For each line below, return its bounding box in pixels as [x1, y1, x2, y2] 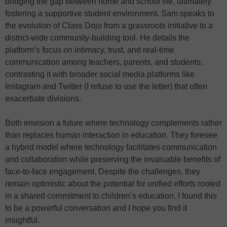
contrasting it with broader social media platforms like [5, 70, 195, 79]
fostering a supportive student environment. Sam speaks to [5, 9, 214, 18]
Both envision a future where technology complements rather [5, 119, 222, 127]
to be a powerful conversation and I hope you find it [5, 204, 187, 212]
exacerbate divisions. [5, 94, 81, 103]
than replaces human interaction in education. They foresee [5, 131, 217, 139]
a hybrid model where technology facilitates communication [5, 143, 217, 152]
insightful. [5, 216, 40, 224]
